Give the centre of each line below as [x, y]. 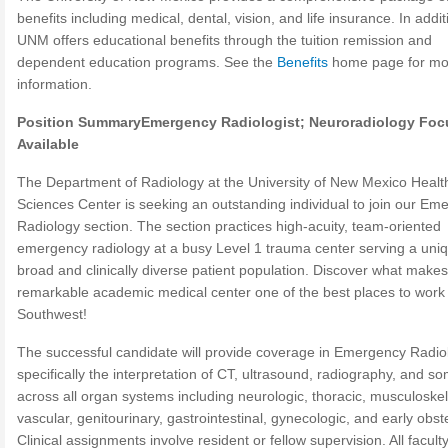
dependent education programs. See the [147, 62]
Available [48, 144]
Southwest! [52, 314]
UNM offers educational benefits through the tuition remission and [224, 40]
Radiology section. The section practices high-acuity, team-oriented [229, 226]
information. [54, 84]
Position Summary [79, 122]
